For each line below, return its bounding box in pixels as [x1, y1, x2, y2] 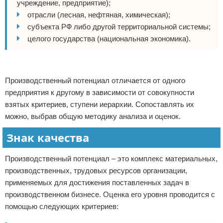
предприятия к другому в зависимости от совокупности [5, 88, 194, 97]
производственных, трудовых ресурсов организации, [5, 166, 187, 175]
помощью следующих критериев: [5, 202, 118, 211]
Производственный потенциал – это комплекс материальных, [5, 154, 218, 163]
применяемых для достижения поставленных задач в [5, 178, 189, 187]
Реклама [5, 61, 26, 68]
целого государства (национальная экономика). [27, 34, 191, 43]
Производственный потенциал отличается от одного [5, 76, 185, 85]
